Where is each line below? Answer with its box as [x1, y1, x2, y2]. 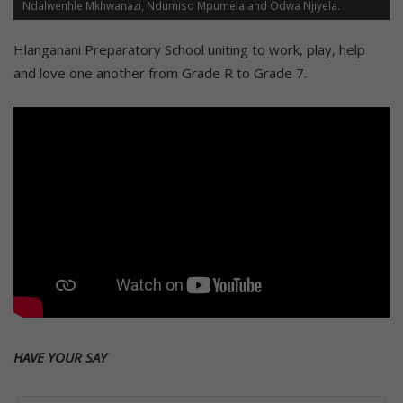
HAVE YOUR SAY [13, 347, 107, 366]
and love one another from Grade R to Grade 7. [13, 64, 307, 83]
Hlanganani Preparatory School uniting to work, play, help [13, 40, 365, 59]
